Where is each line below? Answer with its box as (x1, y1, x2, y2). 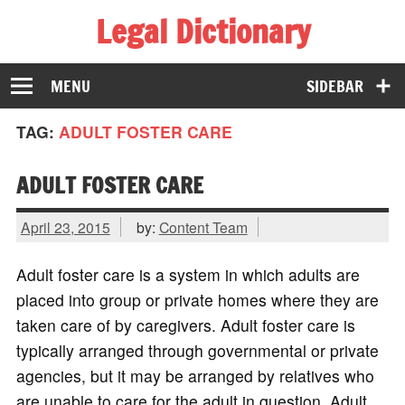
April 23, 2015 (20, 216, 110, 237)
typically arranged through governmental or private (15, 339, 379, 363)
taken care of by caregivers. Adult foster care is (15, 314, 355, 337)
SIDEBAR (306, 74, 364, 98)
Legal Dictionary (95, 8, 310, 54)
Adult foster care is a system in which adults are (15, 263, 360, 287)
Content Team (158, 216, 248, 237)
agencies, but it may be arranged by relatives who (15, 364, 374, 388)
